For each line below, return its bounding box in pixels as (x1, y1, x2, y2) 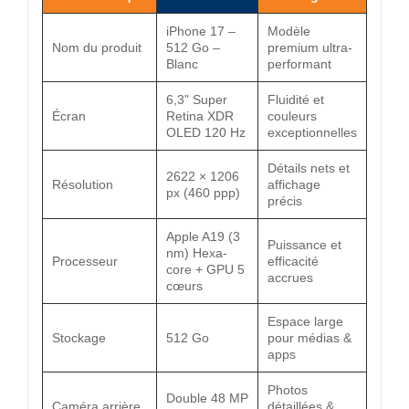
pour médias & (267, 330, 351, 345)
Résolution (52, 176, 113, 192)
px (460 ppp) (166, 184, 240, 200)
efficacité (267, 253, 319, 268)
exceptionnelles (267, 124, 357, 140)
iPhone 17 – (166, 23, 236, 38)
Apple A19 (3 (166, 228, 240, 244)
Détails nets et (267, 160, 350, 175)
